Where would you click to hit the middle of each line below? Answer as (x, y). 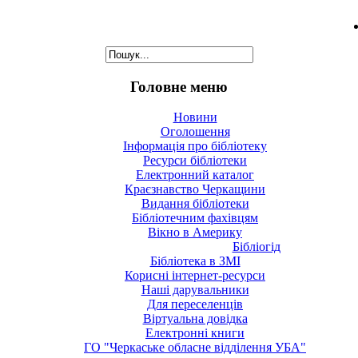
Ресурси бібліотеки (195, 161)
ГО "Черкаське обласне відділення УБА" (195, 348)
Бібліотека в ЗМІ (195, 261)
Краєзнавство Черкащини (195, 189)
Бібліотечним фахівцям (195, 218)
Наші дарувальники (195, 290)
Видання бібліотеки (195, 204)
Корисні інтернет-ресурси (195, 276)
